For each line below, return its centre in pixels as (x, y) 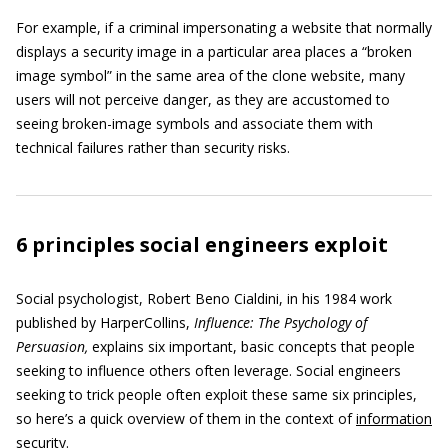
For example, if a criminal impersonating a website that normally (224, 28)
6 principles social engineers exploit (202, 245)
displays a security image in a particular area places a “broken (214, 52)
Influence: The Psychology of (280, 323)
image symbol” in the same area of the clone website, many (210, 76)
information (394, 419)
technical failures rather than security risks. (153, 148)
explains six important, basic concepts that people (253, 347)
